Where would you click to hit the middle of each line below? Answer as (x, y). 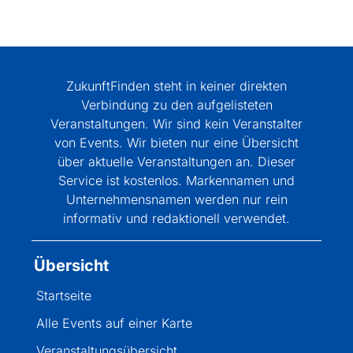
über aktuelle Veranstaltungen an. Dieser (176, 162)
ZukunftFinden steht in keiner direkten (176, 86)
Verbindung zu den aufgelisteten (176, 105)
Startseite (64, 295)
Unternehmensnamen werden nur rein (176, 199)
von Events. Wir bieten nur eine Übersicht (176, 143)
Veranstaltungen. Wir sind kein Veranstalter (176, 124)
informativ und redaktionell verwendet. (176, 218)
